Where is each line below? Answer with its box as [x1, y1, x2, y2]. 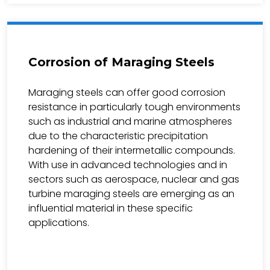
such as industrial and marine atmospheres [28, 115, 232, 128]
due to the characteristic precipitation [28, 129, 208, 143]
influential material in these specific [28, 201, 193, 215]
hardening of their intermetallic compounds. [28, 143, 235, 157]
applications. [28, 216, 89, 230]
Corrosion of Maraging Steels [28, 55, 215, 69]
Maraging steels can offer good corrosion [28, 86, 225, 99]
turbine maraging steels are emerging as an [28, 187, 234, 201]
